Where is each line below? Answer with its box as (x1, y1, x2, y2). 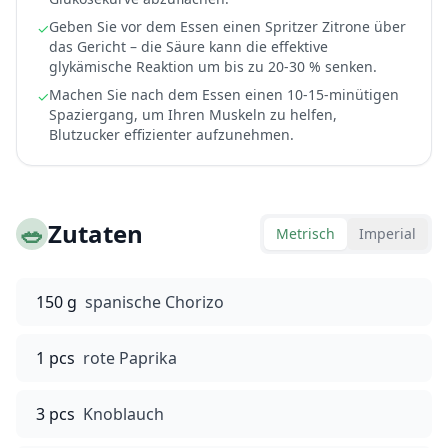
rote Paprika (83, 347, 177, 369)
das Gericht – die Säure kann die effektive (49, 37, 328, 56)
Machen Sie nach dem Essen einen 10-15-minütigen (49, 85, 399, 104)
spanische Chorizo (85, 291, 224, 313)
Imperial (359, 224, 416, 243)
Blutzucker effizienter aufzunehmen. (49, 125, 294, 144)
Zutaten (48, 217, 143, 250)
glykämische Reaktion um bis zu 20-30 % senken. (49, 57, 377, 76)
